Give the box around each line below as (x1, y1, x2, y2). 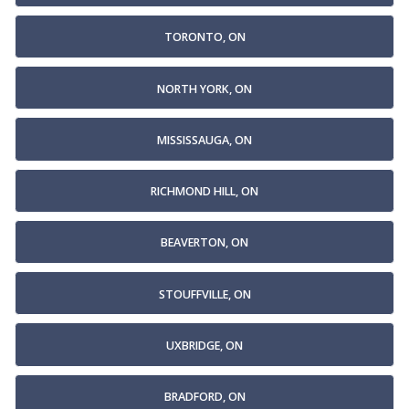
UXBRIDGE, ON (166, 337, 243, 353)
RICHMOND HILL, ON (151, 184, 258, 200)
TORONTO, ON (163, 29, 246, 46)
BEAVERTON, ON (161, 235, 248, 251)
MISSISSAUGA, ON (157, 131, 252, 148)
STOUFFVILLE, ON (158, 286, 251, 302)
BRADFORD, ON (163, 389, 246, 405)
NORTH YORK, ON (157, 80, 252, 97)
